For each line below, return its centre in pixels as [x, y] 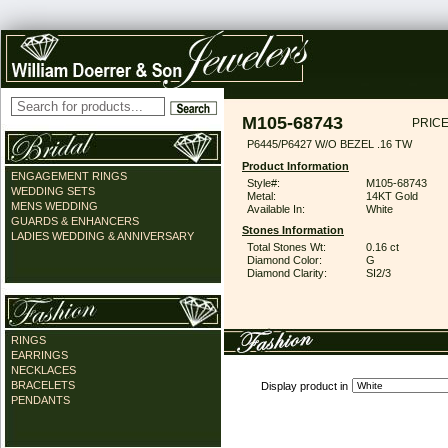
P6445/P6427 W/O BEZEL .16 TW [329, 144]
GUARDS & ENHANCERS [75, 221]
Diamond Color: [284, 260]
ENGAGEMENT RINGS [69, 176]
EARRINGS [39, 355]
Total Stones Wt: [286, 247]
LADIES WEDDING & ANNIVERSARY [102, 236]
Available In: [276, 209]
